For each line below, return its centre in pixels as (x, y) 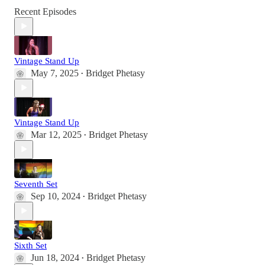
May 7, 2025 (55, 73)
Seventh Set (36, 184)
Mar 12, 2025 (56, 134)
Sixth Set (30, 245)
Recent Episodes (45, 11)
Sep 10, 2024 (56, 196)
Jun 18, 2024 (55, 257)
